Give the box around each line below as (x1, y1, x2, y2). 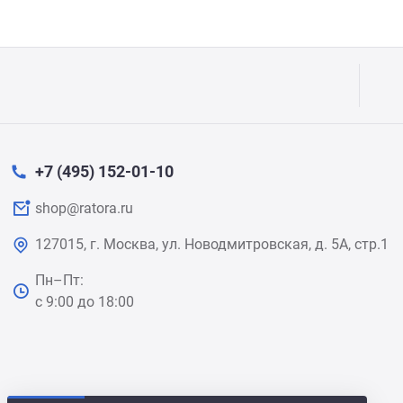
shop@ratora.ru (35, 200, 133, 217)
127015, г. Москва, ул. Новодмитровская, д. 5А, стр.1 (35, 236, 389, 253)
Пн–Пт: (35, 272, 84, 289)
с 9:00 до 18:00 (35, 293, 134, 310)
